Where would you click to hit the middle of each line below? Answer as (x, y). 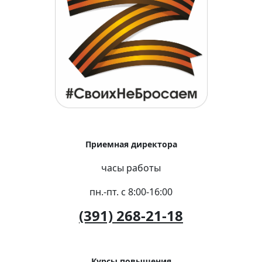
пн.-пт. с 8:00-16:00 (131, 192)
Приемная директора (131, 144)
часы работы (131, 168)
